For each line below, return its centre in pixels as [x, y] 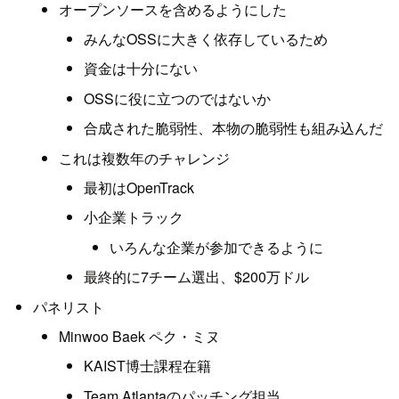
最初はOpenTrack [139, 187]
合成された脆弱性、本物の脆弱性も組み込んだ [234, 128]
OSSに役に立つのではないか [178, 98]
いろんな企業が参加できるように [217, 247]
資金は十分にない [141, 69]
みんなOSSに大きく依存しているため [206, 38]
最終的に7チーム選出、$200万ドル [197, 277]
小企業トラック [134, 217]
